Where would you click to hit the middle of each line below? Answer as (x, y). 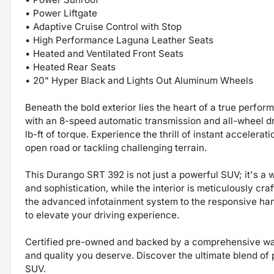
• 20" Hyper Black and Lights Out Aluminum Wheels (139, 81)
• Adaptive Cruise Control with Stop (103, 27)
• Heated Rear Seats (70, 67)
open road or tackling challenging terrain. (116, 148)
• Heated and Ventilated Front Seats (104, 54)
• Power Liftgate (61, 13)
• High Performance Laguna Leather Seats (119, 40)
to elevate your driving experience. (102, 215)
